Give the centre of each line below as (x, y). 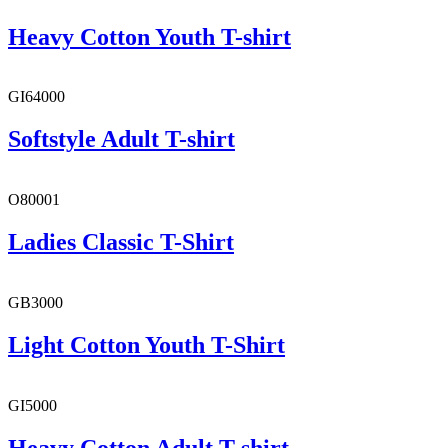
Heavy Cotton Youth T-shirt (149, 36)
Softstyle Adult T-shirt (121, 139)
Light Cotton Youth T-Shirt (146, 345)
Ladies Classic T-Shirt (121, 242)
